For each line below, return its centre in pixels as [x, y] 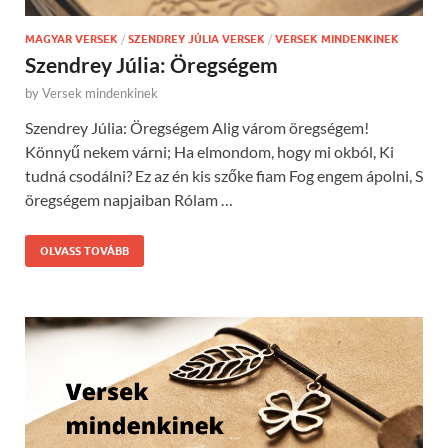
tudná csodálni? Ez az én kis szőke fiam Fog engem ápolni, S [224, 175]
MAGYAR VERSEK [71, 38]
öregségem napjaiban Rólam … [129, 199]
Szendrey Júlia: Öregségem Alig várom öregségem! [197, 127]
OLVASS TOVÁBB [84, 250]
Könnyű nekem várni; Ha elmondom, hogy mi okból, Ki [209, 151]
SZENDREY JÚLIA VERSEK [196, 38]
